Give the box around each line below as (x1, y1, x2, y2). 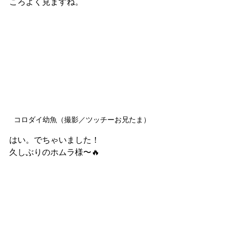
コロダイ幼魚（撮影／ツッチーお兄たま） (14, 114, 150, 124)
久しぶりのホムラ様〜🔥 (9, 147, 100, 157)
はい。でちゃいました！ (9, 135, 100, 145)
